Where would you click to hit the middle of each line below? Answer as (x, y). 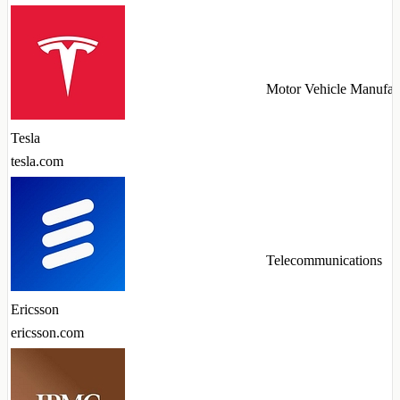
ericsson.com (47, 333)
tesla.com (37, 162)
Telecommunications (324, 261)
